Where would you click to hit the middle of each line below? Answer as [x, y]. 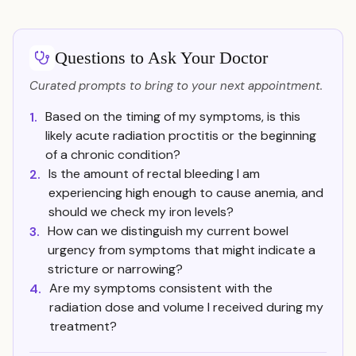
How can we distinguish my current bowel [168, 231]
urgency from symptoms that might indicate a [182, 250]
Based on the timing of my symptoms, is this [173, 116]
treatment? [83, 326]
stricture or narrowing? [115, 269]
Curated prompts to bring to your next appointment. [176, 86]
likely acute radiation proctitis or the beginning [181, 135]
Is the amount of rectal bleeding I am [154, 174]
